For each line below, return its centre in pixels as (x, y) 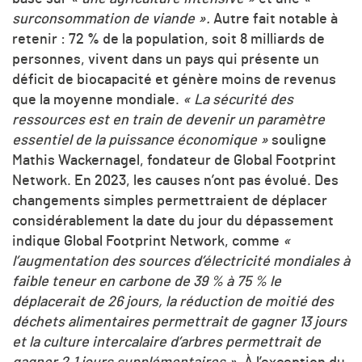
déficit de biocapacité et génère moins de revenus (174, 80)
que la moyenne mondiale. (97, 100)
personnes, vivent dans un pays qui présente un (166, 59)
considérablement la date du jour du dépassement (173, 221)
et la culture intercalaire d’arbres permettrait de (166, 342)
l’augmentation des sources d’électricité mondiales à (181, 261)
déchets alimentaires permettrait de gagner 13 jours (179, 322)
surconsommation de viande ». (113, 19)
